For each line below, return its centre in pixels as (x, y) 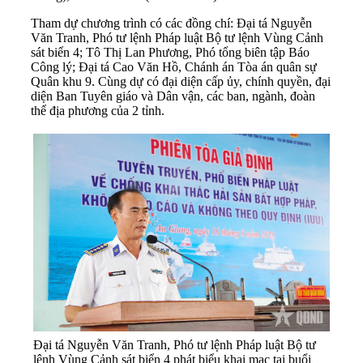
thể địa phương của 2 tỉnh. (98, 110)
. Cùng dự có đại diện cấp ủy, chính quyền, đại (211, 81)
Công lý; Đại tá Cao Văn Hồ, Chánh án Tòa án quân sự (174, 66)
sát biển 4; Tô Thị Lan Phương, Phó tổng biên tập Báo (170, 52)
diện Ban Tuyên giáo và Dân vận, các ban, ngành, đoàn (173, 96)
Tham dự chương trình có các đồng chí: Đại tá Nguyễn (171, 23)
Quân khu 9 (61, 81)
